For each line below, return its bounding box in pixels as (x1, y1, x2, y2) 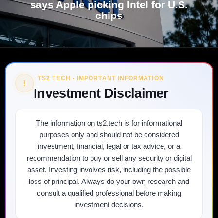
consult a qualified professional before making (37, 189, 181, 198)
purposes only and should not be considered (39, 130, 179, 139)
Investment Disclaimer (34, 86, 168, 101)
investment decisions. (74, 200, 144, 209)
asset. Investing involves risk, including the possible (27, 165, 191, 174)
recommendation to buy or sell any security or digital (26, 154, 192, 163)
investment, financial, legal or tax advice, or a (38, 142, 180, 151)
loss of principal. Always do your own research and (29, 177, 189, 186)
